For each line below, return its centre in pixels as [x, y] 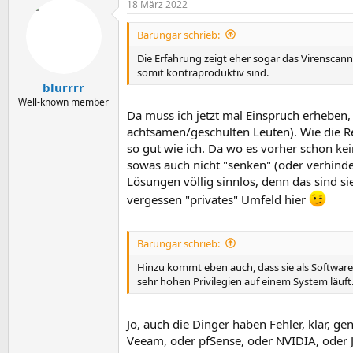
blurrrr [63, 87]
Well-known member [63, 102]
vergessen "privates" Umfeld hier [218, 199]
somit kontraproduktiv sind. [203, 72]
